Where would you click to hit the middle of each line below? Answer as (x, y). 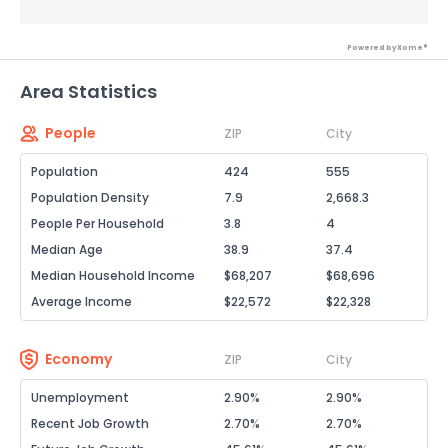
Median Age (67, 249)
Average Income (81, 301)
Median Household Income (113, 275)
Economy (78, 359)
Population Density (90, 197)
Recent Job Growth (90, 423)
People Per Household (97, 223)
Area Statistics (88, 91)
